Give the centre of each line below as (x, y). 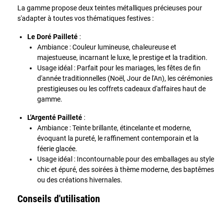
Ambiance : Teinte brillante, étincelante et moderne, (114, 128)
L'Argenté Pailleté (55, 117)
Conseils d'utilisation (59, 199)
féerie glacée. (57, 148)
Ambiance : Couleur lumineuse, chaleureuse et (107, 47)
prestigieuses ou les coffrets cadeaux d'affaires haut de (121, 88)
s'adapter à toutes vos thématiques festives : (85, 18)
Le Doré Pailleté (53, 36)
